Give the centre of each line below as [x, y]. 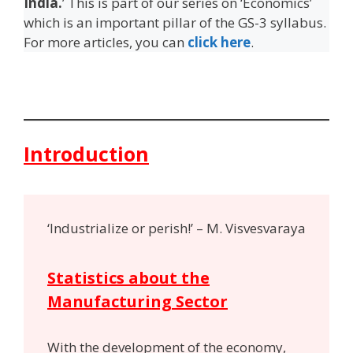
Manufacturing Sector [137, 301]
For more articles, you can [106, 42]
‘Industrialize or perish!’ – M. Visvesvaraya [176, 229]
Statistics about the [128, 277]
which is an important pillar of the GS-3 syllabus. [175, 22]
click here [219, 42]
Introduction [86, 153]
